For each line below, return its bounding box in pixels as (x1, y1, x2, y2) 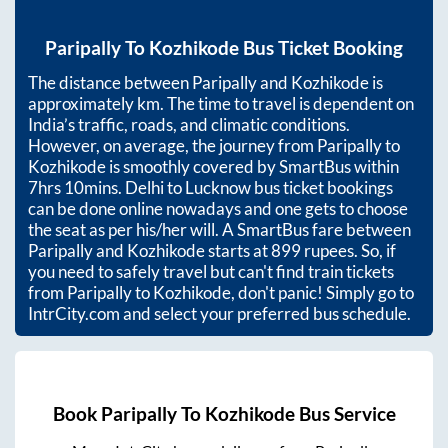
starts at (205, 239, 271, 261)
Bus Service (294, 403, 396, 426)
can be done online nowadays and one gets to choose (28, 197, 408, 219)
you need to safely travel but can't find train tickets (28, 260, 394, 282)
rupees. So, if (301, 239, 396, 261)
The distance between (28, 71, 192, 93)
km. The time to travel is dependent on (137, 92, 414, 114)
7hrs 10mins (28, 176, 118, 198)
